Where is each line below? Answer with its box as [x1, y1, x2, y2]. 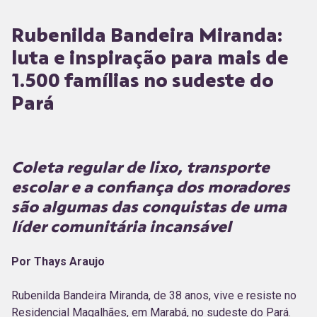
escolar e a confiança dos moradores [11, 178, 290, 195]
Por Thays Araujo [11, 254, 105, 268]
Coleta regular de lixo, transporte [11, 158, 270, 175]
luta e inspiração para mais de [11, 47, 289, 68]
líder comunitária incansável [11, 217, 231, 235]
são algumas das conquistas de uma [11, 197, 287, 215]
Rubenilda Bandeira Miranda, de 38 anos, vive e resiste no [11, 288, 296, 302]
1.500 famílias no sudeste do [11, 69, 274, 91]
